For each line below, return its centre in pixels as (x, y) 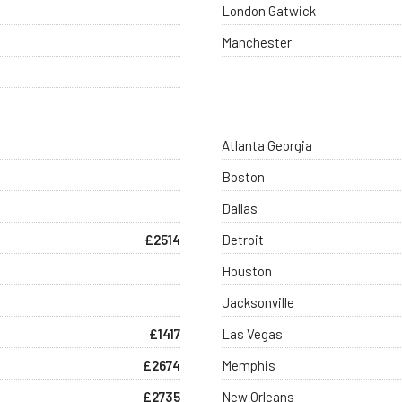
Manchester (257, 43)
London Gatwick (269, 11)
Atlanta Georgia (267, 145)
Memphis (249, 365)
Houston (247, 271)
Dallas (240, 208)
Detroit (243, 239)
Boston (244, 176)
